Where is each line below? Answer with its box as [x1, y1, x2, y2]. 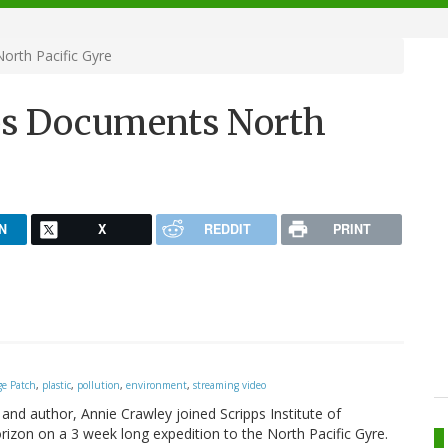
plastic [42, 378, 71, 393]
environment [126, 378, 187, 393]
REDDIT [203, 219, 251, 238]
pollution [77, 378, 120, 393]
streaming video [193, 378, 266, 393]
